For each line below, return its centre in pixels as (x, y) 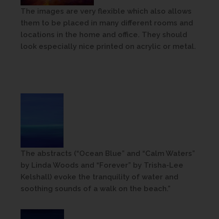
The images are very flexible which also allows (106, 11)
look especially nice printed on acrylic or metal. (108, 47)
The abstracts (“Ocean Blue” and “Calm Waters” (108, 154)
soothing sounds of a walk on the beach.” (96, 189)
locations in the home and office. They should (104, 35)
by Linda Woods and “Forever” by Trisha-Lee (102, 165)
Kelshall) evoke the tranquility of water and (99, 177)
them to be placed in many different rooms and (107, 23)
